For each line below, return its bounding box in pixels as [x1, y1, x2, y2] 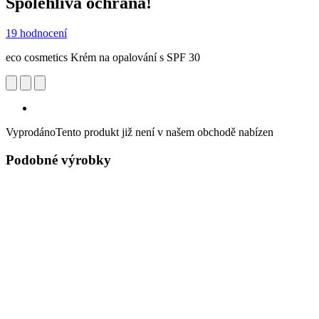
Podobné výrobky [6, 152, 111, 167]
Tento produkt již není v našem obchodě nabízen [56, 125, 273, 138]
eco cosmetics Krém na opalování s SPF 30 [6, 51, 200, 63]
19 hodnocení [6, 26, 67, 39]
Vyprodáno [6, 125, 56, 138]
